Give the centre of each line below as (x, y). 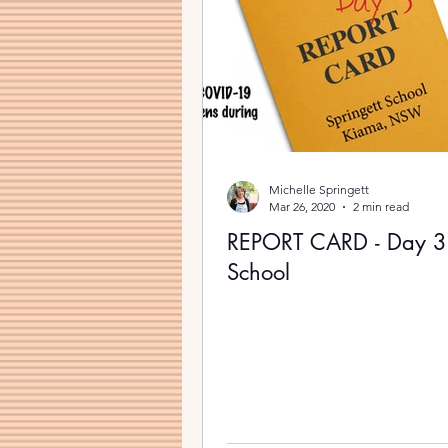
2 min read (381, 206)
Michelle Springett (319, 189)
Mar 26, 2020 (302, 206)
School (258, 272)
